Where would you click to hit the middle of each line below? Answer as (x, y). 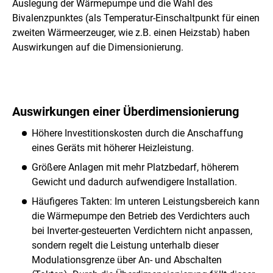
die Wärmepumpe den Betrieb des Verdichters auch (141, 216)
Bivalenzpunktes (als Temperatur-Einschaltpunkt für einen (136, 18)
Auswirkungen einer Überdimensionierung (126, 112)
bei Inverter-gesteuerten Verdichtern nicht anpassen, (142, 231)
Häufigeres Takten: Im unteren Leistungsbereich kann (146, 202)
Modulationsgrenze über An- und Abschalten (127, 260)
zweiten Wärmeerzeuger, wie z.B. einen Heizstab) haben (131, 33)
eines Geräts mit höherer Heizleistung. (113, 148)
